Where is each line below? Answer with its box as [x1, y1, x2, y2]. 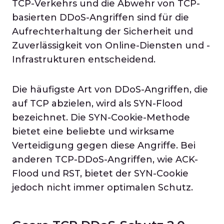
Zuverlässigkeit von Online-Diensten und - [12, 40, 210, 51]
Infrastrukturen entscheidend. [12, 54, 155, 65]
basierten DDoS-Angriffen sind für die [12, 12, 189, 23]
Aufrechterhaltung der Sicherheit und [12, 26, 193, 37]
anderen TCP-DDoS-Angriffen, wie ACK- [12, 154, 198, 165]
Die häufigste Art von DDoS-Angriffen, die [12, 84, 208, 95]
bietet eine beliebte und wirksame [12, 126, 174, 137]
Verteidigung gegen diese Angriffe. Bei [12, 140, 195, 151]
